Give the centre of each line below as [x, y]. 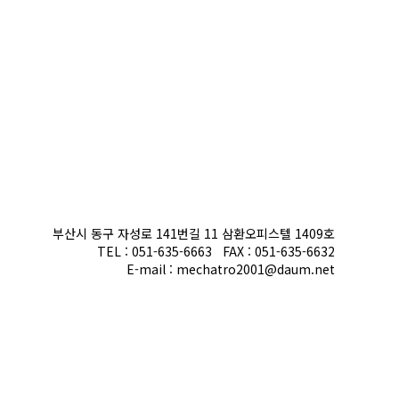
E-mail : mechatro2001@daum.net [231, 269]
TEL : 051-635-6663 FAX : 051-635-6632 [216, 251]
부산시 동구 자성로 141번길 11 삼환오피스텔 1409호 [194, 233]
